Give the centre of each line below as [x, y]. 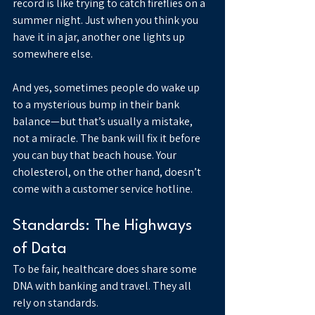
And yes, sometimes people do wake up [107, 88]
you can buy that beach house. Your [96, 155]
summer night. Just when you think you [107, 20]
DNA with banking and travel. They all [103, 286]
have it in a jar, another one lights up [100, 37]
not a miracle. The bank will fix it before [108, 139]
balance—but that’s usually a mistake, [104, 122]
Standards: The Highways [104, 226]
